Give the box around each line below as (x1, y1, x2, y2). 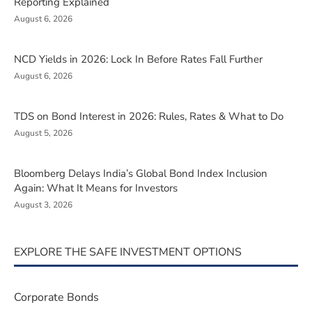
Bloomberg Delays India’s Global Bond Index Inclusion (14, 166, 267, 180)
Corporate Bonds (14, 289, 99, 305)
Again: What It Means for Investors (14, 180, 178, 195)
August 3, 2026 (14, 198, 72, 210)
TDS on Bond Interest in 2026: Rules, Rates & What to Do (14, 109, 283, 123)
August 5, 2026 (14, 127, 72, 139)
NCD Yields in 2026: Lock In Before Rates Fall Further (14, 52, 263, 66)
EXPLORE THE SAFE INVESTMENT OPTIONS (14, 244, 242, 260)
